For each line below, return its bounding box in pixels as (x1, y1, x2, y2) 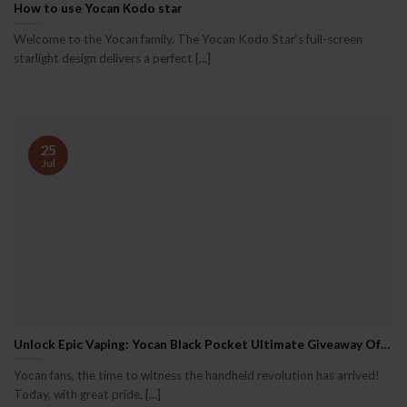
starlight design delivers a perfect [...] (14, 51, 211, 66)
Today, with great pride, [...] (14, 387, 161, 402)
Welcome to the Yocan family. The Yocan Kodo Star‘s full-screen (14, 32, 362, 47)
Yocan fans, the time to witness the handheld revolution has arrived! (14, 368, 380, 383)
